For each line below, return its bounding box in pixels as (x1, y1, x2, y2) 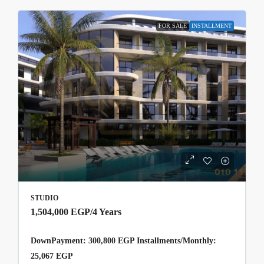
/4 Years (90, 206, 121, 217)
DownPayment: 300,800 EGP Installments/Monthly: (31, 236, 216, 245)
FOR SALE (159, 22, 187, 29)
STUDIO (31, 193, 58, 202)
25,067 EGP (31, 251, 73, 260)
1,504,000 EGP (31, 206, 90, 217)
